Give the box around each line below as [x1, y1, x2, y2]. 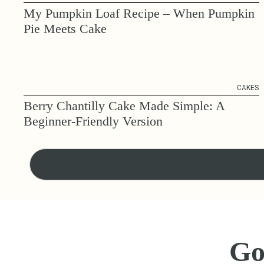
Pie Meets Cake [24, 21, 107, 37]
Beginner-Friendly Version [24, 114, 163, 129]
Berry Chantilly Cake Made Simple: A [24, 98, 225, 114]
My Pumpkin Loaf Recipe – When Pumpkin [24, 6, 255, 21]
